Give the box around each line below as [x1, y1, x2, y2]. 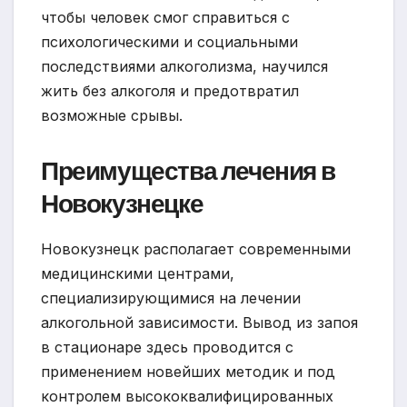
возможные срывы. [41, 105, 183, 124]
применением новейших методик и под [41, 362, 335, 381]
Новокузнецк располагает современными [41, 239, 351, 258]
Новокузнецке [41, 185, 203, 222]
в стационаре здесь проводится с [41, 337, 293, 356]
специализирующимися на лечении [41, 288, 301, 307]
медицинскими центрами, [41, 263, 234, 283]
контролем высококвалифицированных [41, 386, 333, 405]
